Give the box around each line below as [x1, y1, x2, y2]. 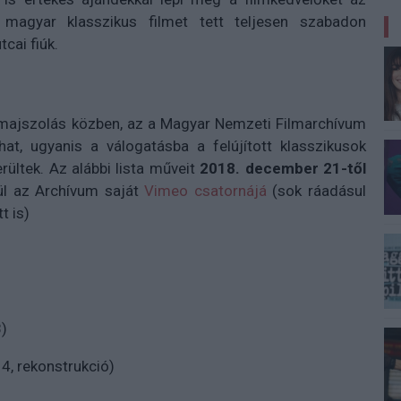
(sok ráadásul [266, 182, 367, 200]
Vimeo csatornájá [144, 182, 267, 200]
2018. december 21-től [200, 159, 367, 177]
